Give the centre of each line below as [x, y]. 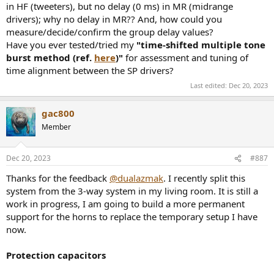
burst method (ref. [50, 58]
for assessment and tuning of [186, 58]
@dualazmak [136, 178]
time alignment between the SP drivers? [90, 71]
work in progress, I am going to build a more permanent [125, 204]
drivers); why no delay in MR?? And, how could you [114, 19]
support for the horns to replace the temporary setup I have [132, 217]
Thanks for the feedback [58, 178]
